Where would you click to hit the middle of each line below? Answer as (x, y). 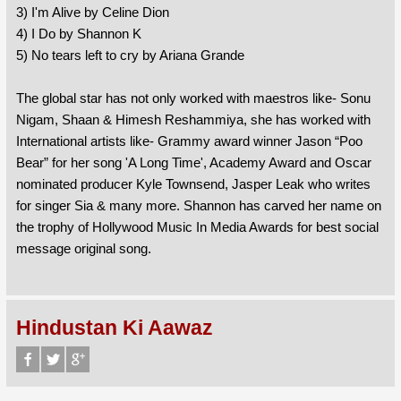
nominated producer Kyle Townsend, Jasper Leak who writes (193, 184)
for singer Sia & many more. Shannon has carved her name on (198, 206)
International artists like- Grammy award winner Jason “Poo (189, 141)
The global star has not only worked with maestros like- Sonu (193, 98)
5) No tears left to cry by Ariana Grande (130, 55)
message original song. (83, 249)
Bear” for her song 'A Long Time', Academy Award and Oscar (193, 163)
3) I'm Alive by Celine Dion (92, 13)
